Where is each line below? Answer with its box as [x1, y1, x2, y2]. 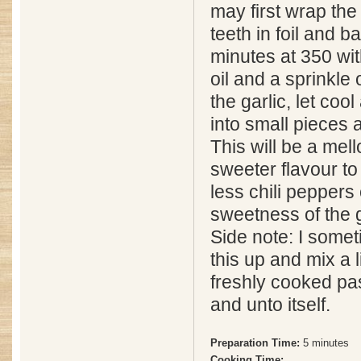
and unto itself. [210, 295, 330, 315]
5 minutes [303, 337, 349, 349]
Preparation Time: [210, 337, 303, 349]
